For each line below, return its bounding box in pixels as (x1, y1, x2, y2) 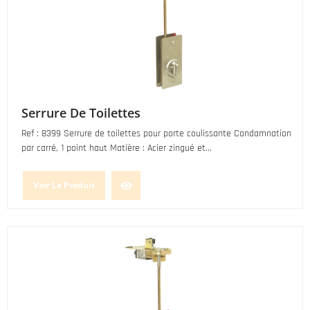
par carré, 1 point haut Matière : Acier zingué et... (21, 142, 212, 154)
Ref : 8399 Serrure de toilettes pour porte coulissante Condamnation (21, 127, 291, 140)
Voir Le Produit (33, 179, 95, 191)
